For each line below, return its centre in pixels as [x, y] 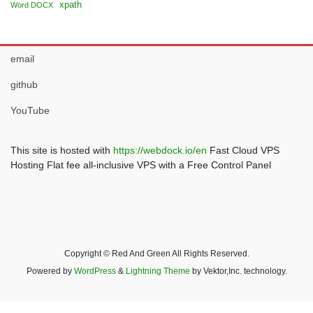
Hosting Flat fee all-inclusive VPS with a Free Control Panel [141, 165]
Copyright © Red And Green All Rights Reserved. [156, 253]
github [24, 84]
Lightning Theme [158, 271]
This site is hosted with [62, 150]
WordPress [95, 271]
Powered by [50, 271]
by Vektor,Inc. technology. [238, 271]
